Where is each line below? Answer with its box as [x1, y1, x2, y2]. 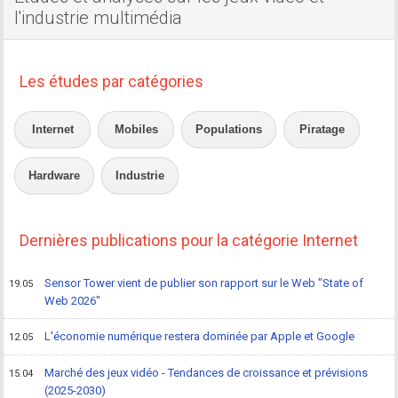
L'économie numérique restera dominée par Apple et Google [44, 330, 355, 344]
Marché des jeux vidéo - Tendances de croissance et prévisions [44, 366, 369, 380]
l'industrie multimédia [14, 7, 183, 29]
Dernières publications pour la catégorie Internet [20, 231, 359, 251]
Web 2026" [44, 294, 101, 308]
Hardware [28, 169, 81, 183]
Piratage [298, 123, 345, 137]
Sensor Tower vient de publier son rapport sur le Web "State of [44, 276, 364, 291]
